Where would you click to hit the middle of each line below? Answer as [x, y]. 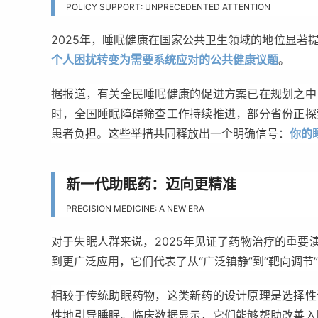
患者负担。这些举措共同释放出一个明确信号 [165, 133]
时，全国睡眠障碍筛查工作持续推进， [149, 114]
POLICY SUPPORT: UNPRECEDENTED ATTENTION [168, 7]
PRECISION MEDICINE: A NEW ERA [135, 208]
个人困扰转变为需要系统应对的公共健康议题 [165, 60]
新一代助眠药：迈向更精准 [151, 185]
